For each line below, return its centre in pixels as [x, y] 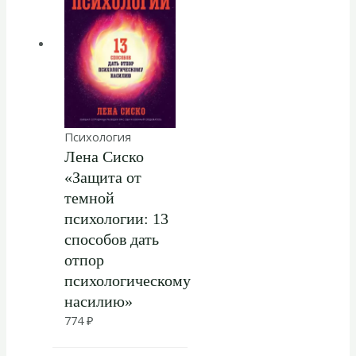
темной [89, 198]
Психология [97, 137]
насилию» [98, 302]
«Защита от [103, 178]
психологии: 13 [116, 219]
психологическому [127, 281]
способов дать [111, 240]
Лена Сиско [104, 157]
